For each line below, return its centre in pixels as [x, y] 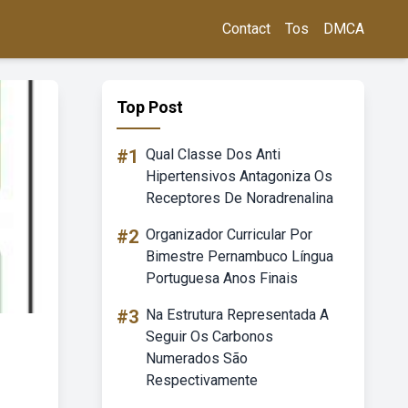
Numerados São [197, 358]
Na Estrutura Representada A [237, 315]
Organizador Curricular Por [229, 235]
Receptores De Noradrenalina [240, 198]
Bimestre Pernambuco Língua [240, 256]
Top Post [150, 107]
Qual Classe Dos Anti [213, 154]
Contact [246, 29]
